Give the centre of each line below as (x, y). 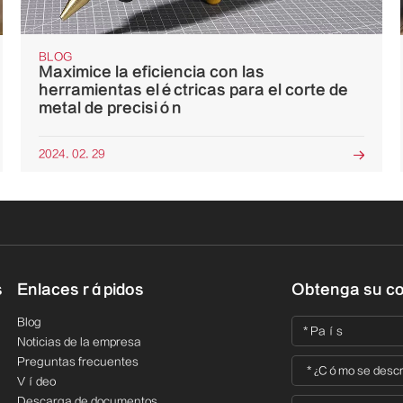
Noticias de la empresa (79, 341)
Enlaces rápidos (80, 289)
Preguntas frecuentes (77, 361)
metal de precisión (111, 107)
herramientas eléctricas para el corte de (194, 90)
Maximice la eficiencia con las (152, 72)
